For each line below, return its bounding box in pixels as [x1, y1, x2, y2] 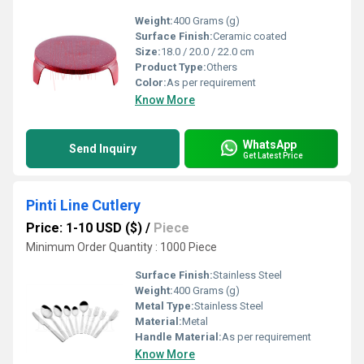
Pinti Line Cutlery [26, 197, 141, 214]
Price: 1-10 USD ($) [26, 220, 142, 236]
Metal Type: [135, 300, 194, 312]
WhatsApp [243, 137, 297, 151]
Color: [135, 76, 167, 89]
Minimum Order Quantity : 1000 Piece [26, 240, 217, 253]
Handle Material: [135, 331, 222, 343]
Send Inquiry [69, 142, 136, 155]
